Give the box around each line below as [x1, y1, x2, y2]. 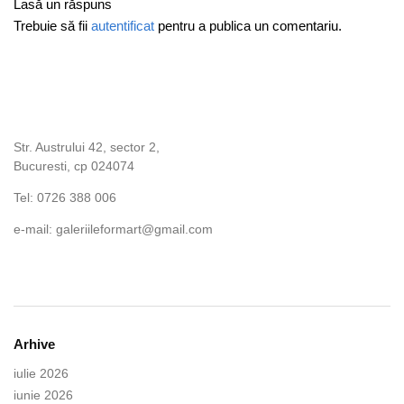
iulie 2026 [14, 365, 69, 381]
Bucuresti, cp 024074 [14, 159, 134, 174]
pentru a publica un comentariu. [154, 18, 342, 34]
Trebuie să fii [14, 18, 91, 34]
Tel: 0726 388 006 [14, 190, 116, 206]
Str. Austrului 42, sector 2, [14, 140, 160, 155]
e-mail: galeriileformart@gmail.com [14, 222, 213, 237]
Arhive [14, 336, 55, 353]
